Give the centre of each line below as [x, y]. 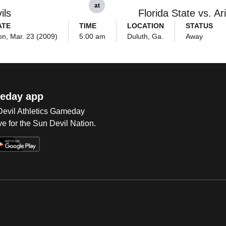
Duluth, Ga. [145, 36]
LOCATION [145, 26]
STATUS [199, 26]
